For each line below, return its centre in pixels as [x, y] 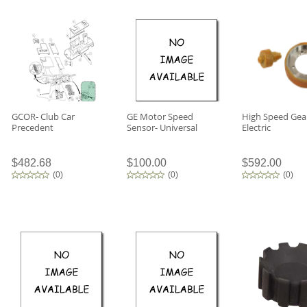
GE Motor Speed [160, 116]
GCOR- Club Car [43, 116]
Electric [256, 127]
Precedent [33, 127]
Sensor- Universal [162, 127]
